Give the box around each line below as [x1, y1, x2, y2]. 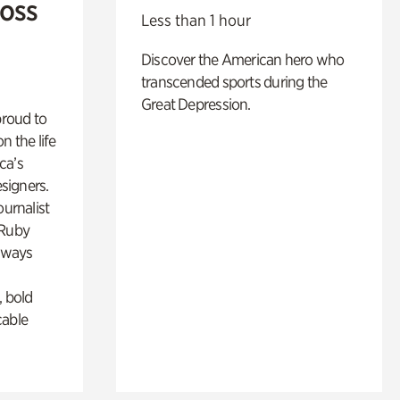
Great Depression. [140, 95, 251, 114]
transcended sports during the [140, 72, 328, 92]
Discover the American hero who [140, 50, 345, 70]
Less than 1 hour [140, 11, 251, 30]
